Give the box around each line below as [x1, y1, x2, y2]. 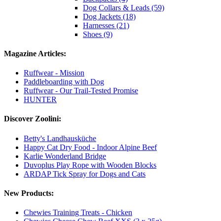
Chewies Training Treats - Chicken [24, 208, 132, 217]
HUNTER [24, 95, 57, 104]
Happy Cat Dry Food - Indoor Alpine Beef [24, 143, 157, 151]
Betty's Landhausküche [24, 134, 96, 143]
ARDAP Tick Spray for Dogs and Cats [24, 169, 146, 178]
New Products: [4, 188, 54, 197]
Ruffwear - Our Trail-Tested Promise [24, 86, 138, 95]
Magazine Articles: [4, 49, 66, 58]
